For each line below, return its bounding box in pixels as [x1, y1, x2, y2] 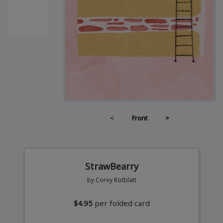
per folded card [94, 198, 150, 209]
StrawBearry [85, 160, 138, 173]
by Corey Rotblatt [87, 176, 136, 185]
